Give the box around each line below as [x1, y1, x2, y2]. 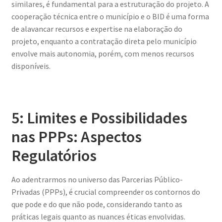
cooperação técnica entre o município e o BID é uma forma [11, 11, 209, 21]
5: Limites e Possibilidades [11, 108, 187, 128]
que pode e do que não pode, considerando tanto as [11, 199, 182, 210]
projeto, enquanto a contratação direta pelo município [11, 36, 197, 46]
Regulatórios [11, 145, 97, 166]
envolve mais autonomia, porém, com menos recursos [11, 48, 194, 58]
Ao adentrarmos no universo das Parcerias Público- [11, 174, 183, 185]
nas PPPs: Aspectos [11, 126, 142, 147]
